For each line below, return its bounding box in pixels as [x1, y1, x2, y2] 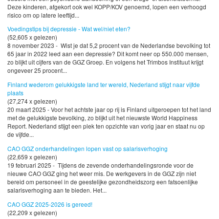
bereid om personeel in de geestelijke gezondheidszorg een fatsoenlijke [7, 177, 198, 186]
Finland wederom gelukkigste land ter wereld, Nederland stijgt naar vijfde [7, 80, 200, 89]
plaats [7, 88, 23, 97]
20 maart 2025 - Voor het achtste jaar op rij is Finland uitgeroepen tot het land [7, 105, 211, 114]
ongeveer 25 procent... [7, 66, 67, 75]
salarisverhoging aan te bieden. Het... [7, 186, 107, 195]
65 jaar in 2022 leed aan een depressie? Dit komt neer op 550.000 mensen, [7, 49, 208, 58]
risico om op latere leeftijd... [7, 10, 79, 19]
